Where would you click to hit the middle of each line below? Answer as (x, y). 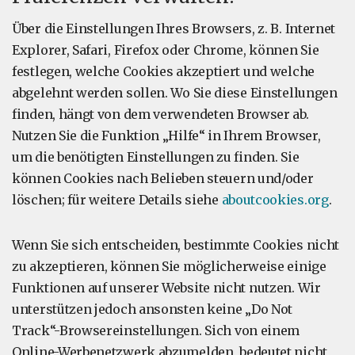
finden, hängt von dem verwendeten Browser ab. (160, 114)
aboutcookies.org (275, 200)
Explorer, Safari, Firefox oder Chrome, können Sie (166, 50)
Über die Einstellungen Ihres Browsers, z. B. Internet (174, 29)
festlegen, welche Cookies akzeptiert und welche (163, 71)
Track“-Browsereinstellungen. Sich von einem (156, 330)
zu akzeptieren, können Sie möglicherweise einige (169, 266)
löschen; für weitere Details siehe (117, 200)
